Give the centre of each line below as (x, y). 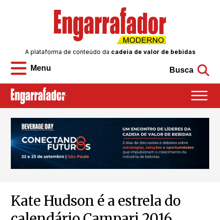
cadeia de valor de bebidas (153, 52)
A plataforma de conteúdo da (68, 52)
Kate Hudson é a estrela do (96, 201)
